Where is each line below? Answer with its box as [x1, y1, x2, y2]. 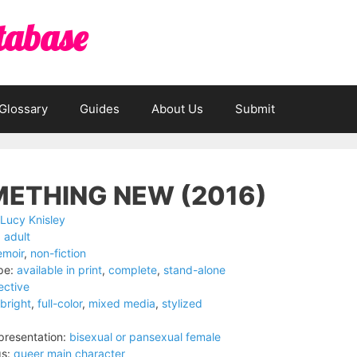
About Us [151, 101, 203, 116]
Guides [80, 101, 120, 116]
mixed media [88, 296, 155, 310]
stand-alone [163, 263, 226, 277]
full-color [37, 296, 82, 310]
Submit [235, 101, 275, 116]
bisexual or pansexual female [69, 330, 221, 343]
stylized [162, 296, 202, 310]
